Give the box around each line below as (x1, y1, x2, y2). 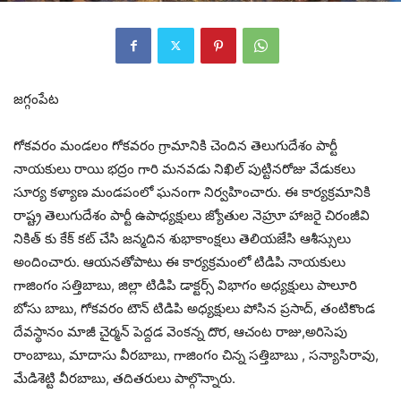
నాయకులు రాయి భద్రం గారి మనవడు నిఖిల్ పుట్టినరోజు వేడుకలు (13, 159, 355, 177)
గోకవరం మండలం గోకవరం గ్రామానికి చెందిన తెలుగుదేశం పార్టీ (13, 136, 337, 154)
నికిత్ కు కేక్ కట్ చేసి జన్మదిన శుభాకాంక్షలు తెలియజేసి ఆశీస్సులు (13, 229, 351, 247)
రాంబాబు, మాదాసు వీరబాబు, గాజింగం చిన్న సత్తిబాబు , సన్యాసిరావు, (13, 346, 379, 363)
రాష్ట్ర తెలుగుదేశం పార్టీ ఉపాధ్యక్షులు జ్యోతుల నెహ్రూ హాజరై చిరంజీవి (13, 206, 370, 224)
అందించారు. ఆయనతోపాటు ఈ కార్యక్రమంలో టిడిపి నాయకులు (13, 252, 346, 270)
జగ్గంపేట (13, 90, 59, 107)
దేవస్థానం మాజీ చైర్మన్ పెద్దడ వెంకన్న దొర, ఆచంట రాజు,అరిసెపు (13, 322, 347, 340)
